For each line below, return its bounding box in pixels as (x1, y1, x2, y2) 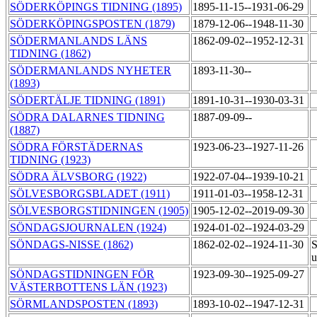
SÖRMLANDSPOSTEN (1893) (10, 298, 158, 311)
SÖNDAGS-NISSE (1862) (10, 238, 133, 251)
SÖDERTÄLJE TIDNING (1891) (10, 94, 165, 107)
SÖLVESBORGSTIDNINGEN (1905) (10, 204, 188, 217)
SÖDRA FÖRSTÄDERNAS (10, 141, 143, 154)
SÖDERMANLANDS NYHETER (10, 64, 171, 77)
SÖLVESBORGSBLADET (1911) (10, 188, 170, 200)
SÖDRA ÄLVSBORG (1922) (10, 171, 146, 183)
